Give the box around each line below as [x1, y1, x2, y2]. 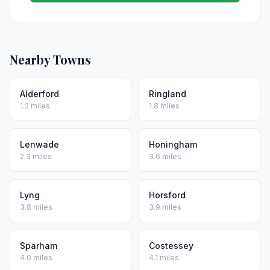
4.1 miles [149, 253, 179, 262]
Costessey [149, 240, 193, 251]
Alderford [20, 89, 59, 99]
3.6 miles [149, 152, 181, 161]
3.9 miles [149, 202, 181, 212]
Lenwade [20, 139, 59, 149]
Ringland [149, 89, 186, 99]
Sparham [20, 240, 57, 251]
